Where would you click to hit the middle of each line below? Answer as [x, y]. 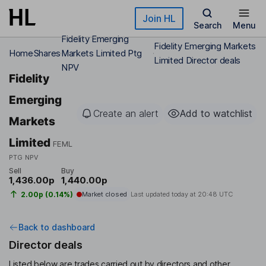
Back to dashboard [57, 227]
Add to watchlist [216, 113]
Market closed [104, 194]
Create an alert [126, 113]
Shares [47, 53]
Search [207, 25]
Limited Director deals [197, 60]
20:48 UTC [215, 194]
